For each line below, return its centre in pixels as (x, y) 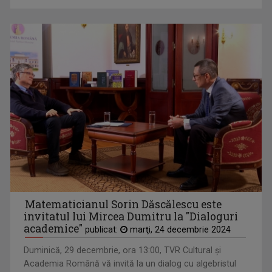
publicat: (102, 229)
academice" (53, 228)
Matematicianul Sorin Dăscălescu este (124, 204)
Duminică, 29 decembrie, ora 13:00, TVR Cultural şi (123, 250)
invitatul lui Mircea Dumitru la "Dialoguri (131, 216)
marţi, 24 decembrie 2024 (179, 229)
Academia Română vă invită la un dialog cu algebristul (130, 263)
